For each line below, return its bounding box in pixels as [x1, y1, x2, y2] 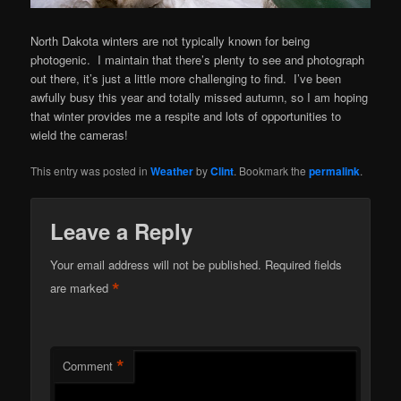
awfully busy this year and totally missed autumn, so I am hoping [30, 88, 369, 106]
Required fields [265, 256, 343, 274]
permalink [309, 162, 361, 179]
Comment [63, 357, 114, 375]
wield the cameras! [30, 125, 129, 143]
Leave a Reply [50, 216, 193, 247]
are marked [50, 278, 113, 296]
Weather [150, 162, 194, 179]
